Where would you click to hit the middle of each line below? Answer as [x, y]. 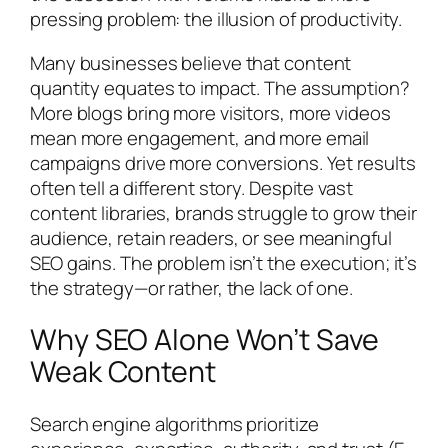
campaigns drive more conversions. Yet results [223, 162]
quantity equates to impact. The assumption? [220, 87]
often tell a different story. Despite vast [191, 187]
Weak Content [123, 372]
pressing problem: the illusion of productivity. [216, 19]
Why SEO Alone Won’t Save [204, 340]
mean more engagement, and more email [200, 137]
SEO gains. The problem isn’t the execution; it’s [224, 262]
